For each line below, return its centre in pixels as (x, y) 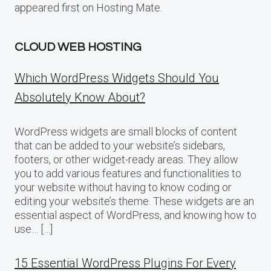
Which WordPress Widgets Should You (117, 78)
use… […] (34, 229)
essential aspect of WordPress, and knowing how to (135, 215)
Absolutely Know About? (80, 97)
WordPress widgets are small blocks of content (126, 131)
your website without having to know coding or (123, 187)
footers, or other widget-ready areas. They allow (126, 159)
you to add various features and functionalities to (128, 173)
